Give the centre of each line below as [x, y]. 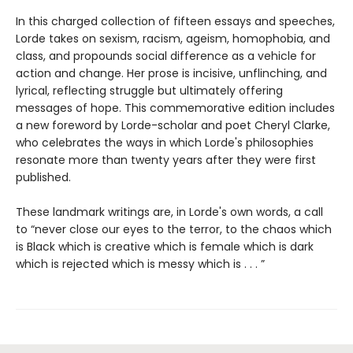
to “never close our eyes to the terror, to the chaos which [174, 229]
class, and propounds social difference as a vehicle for [166, 56]
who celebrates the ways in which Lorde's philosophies [165, 142]
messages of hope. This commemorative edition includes [175, 108]
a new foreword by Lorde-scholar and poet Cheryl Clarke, [173, 125]
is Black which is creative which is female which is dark [165, 246]
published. [43, 177]
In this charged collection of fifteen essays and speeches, [175, 21]
